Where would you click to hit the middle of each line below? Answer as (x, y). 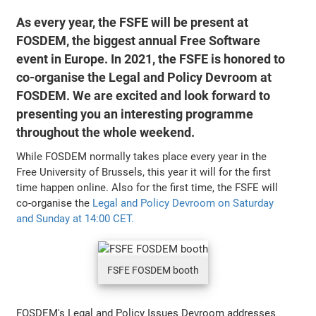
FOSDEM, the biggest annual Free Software (139, 41)
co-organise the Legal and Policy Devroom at (144, 77)
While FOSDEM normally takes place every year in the (142, 156)
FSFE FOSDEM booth (153, 270)
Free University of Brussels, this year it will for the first (144, 172)
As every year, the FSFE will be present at (133, 22)
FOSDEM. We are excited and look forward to (144, 96)
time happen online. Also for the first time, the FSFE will (147, 187)
